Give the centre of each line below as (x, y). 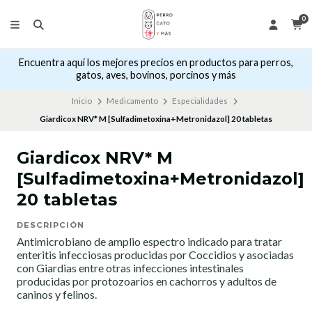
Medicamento (132, 101)
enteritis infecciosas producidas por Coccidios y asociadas (155, 255)
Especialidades (200, 101)
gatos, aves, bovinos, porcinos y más (156, 75)
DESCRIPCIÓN (50, 225)
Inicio (82, 101)
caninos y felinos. (57, 295)
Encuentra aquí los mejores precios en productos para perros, (156, 63)
